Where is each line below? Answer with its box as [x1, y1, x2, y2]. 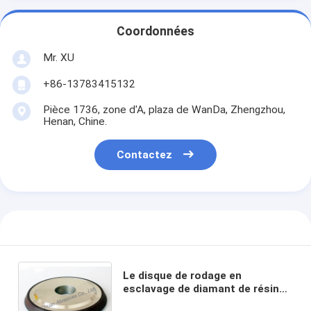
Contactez [117, 149, 173, 162]
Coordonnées [117, 24, 194, 39]
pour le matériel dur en [122, 295, 239, 308]
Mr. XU [42, 51, 74, 64]
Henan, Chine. [42, 115, 107, 128]
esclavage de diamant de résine [122, 282, 285, 295]
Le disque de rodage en [122, 269, 242, 282]
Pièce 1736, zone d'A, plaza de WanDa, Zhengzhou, [42, 103, 285, 116]
